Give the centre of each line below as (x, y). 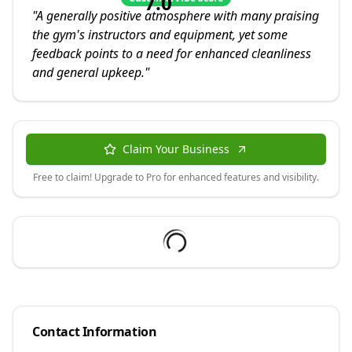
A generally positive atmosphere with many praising (178, 16)
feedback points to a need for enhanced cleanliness (172, 53)
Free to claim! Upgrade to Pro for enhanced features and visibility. (176, 177)
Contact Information (95, 332)
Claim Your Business (176, 149)
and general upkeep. (88, 72)
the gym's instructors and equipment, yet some (160, 35)
